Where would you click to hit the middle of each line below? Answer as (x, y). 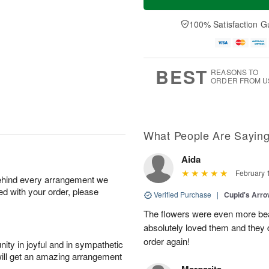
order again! (167, 241)
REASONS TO (235, 71)
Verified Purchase (183, 194)
